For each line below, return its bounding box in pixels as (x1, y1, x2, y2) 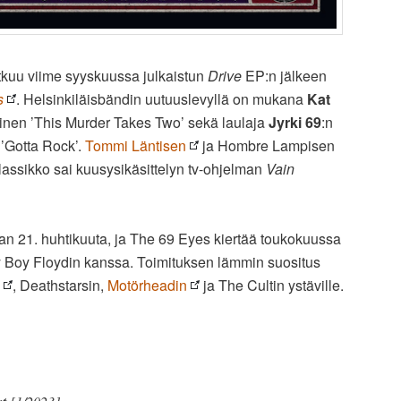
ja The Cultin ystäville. (200, 274, 344, 295)
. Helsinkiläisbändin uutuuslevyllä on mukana (16, 88, 307, 109)
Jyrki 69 (269, 111, 321, 132)
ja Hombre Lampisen (199, 134, 335, 156)
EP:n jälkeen (242, 64, 327, 86)
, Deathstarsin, (13, 274, 107, 295)
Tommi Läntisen (85, 134, 186, 156)
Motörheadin (107, 274, 187, 295)
